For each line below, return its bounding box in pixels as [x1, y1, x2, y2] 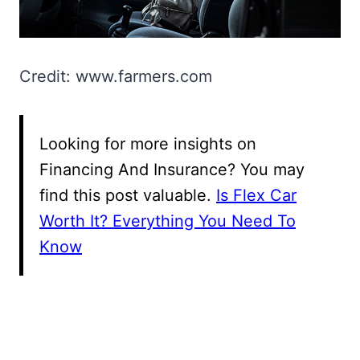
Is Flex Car [216, 185, 297, 205]
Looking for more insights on [39, 133, 256, 153]
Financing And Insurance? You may [39, 159, 305, 179]
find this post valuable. [39, 185, 216, 205]
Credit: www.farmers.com [19, 66, 212, 86]
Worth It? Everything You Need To [39, 211, 296, 231]
